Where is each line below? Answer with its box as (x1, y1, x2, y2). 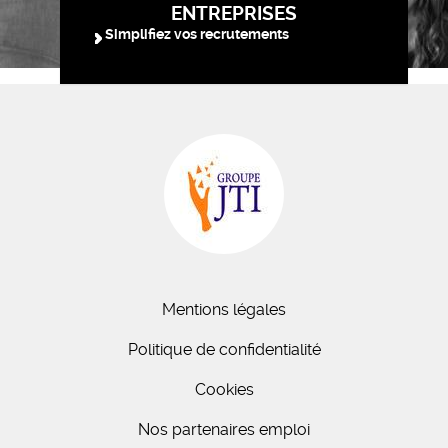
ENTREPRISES (171, 2, 297, 25)
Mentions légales (162, 300, 286, 319)
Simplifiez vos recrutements (105, 26, 289, 43)
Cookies (194, 380, 254, 399)
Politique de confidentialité (127, 340, 321, 359)
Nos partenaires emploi (138, 420, 310, 439)
